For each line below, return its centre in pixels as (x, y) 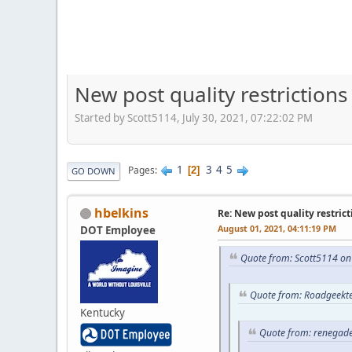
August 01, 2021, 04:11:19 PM (277, 228)
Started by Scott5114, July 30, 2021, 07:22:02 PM (194, 117)
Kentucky (103, 312)
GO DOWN (93, 170)
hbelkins (121, 213)
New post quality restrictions (211, 94)
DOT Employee (118, 230)
